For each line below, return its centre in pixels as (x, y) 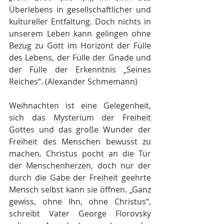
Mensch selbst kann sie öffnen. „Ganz (80, 189)
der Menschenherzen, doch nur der (80, 165)
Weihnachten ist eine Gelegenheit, (80, 105)
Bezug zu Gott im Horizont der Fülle (80, 45)
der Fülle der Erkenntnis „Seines (80, 69)
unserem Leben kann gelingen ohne (80, 33)
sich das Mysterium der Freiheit (80, 117)
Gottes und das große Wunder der (80, 129)
